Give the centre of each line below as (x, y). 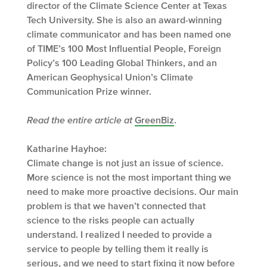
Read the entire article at (81, 119)
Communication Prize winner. (89, 91)
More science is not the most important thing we (129, 177)
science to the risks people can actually (111, 220)
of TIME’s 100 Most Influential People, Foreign (124, 48)
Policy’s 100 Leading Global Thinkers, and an (122, 62)
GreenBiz (154, 119)
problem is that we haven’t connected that (116, 205)
